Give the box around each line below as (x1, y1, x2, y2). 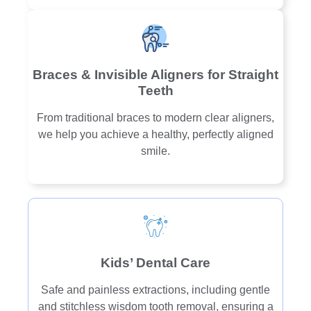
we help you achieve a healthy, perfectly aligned (37, 128, 274, 141)
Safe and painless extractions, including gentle (41, 284, 270, 296)
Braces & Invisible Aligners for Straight (33, 67, 278, 83)
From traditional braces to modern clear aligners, (37, 112, 274, 124)
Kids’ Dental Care (101, 255, 210, 271)
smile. (141, 145, 170, 158)
